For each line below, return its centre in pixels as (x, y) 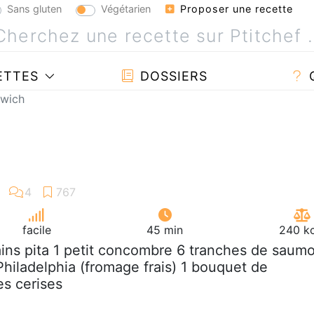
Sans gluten (34, 8)
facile (36, 230)
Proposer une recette (235, 9)
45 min (165, 230)
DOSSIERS (171, 76)
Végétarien (126, 8)
